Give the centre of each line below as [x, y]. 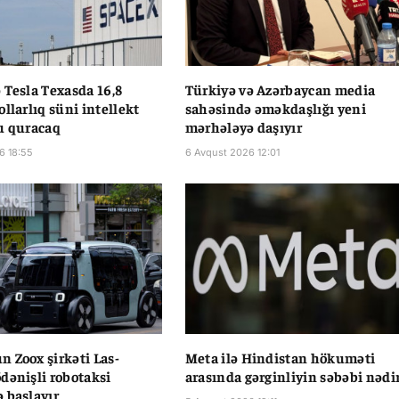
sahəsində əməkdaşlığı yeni [275, 108]
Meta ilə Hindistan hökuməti [280, 357]
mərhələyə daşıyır [244, 127]
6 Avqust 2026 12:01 [232, 153]
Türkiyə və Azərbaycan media [280, 90]
